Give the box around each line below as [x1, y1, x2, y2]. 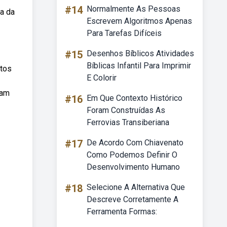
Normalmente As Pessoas [87, 4, 180, 14]
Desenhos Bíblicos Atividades [87, 49, 194, 58]
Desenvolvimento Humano [87, 162, 180, 172]
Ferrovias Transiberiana [87, 118, 169, 127]
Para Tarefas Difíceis [87, 28, 162, 38]
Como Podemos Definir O [87, 150, 177, 160]
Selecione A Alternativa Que [87, 182, 185, 192]
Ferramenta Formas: [87, 207, 157, 216]
